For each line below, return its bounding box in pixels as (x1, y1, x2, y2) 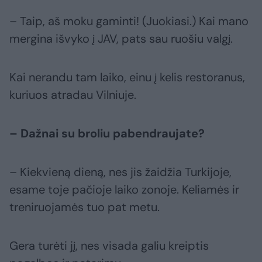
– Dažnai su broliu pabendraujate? (9, 126, 205, 142)
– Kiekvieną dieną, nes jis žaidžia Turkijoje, (9, 164, 232, 180)
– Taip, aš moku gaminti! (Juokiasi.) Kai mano (9, 13, 249, 29)
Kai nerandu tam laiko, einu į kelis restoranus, (9, 70, 245, 85)
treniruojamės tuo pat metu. (9, 199, 160, 215)
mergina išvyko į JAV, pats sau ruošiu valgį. (9, 31, 233, 47)
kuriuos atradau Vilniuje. (9, 87, 136, 103)
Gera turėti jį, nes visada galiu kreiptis (9, 238, 209, 254)
